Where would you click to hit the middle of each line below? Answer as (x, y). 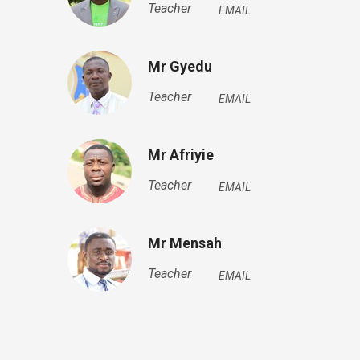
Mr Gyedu (180, 66)
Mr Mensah (184, 243)
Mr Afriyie (180, 155)
